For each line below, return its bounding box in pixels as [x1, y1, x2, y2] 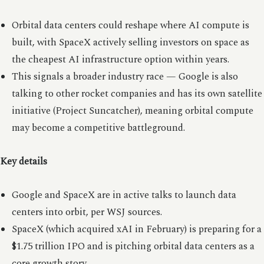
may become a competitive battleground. [11, 120, 185, 136]
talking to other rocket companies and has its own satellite [11, 86, 262, 101]
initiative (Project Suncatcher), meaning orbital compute [11, 103, 253, 118]
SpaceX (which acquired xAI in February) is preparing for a [11, 222, 262, 237]
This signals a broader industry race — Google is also [11, 69, 238, 84]
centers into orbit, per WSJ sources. [11, 204, 162, 220]
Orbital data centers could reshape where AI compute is [11, 18, 249, 33]
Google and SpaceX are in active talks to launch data [11, 187, 236, 203]
